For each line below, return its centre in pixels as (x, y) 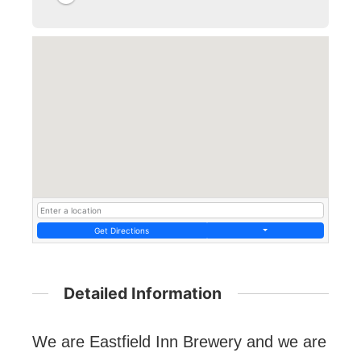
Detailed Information (143, 293)
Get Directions (122, 230)
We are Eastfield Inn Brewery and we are (179, 342)
